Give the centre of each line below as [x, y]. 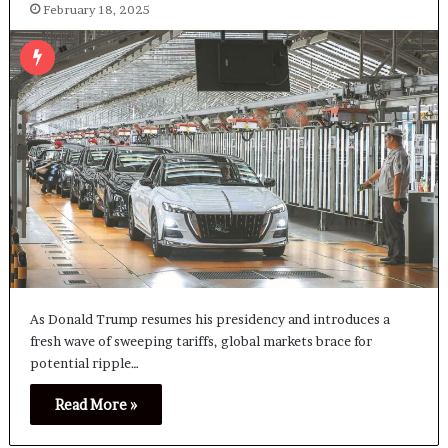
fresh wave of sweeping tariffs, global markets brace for [200, 340]
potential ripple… [84, 362]
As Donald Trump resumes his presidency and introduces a [209, 318]
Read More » [95, 404]
